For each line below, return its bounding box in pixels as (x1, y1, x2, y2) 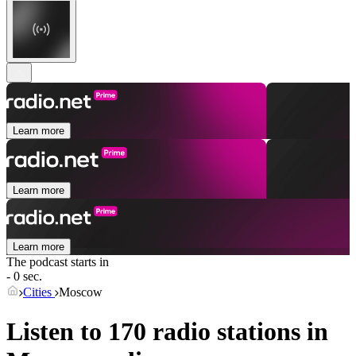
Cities (23, 285, 55, 300)
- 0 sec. (6, 269, 42, 284)
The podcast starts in (6, 255, 109, 269)
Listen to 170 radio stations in (6, 316, 328, 346)
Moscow (59, 285, 103, 300)
